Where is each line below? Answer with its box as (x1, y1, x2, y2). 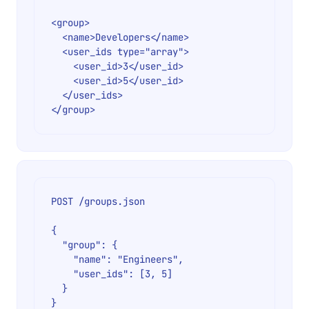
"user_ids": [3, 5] (51, 268, 73, 281)
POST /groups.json (51, 195, 145, 208)
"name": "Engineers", (51, 253, 73, 266)
